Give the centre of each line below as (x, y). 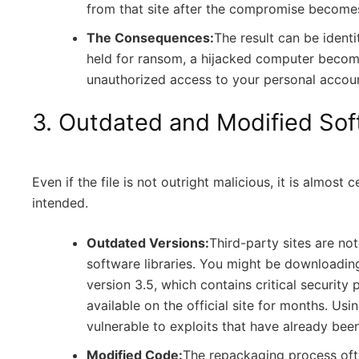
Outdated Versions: (148, 242)
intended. (60, 202)
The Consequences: (150, 38)
